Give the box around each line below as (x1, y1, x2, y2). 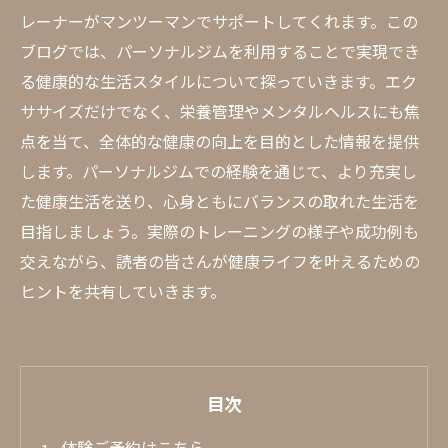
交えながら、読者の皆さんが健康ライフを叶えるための (20, 249, 420, 273)
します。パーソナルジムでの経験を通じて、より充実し (20, 159, 417, 183)
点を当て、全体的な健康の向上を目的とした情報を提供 (20, 129, 419, 153)
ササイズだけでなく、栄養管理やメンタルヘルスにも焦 (20, 99, 420, 123)
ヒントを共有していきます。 (20, 279, 226, 303)
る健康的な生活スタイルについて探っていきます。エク (20, 69, 417, 93)
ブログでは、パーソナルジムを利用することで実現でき (20, 39, 420, 63)
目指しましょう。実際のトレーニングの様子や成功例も (20, 219, 419, 243)
